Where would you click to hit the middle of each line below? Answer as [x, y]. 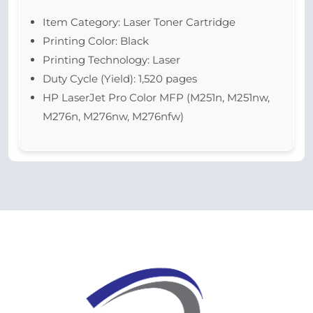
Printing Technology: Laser [111, 60]
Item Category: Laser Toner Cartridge [139, 22]
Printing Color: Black [96, 41]
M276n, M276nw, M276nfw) [113, 116]
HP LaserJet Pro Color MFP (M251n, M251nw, [156, 97]
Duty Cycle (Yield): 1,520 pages [120, 79]
